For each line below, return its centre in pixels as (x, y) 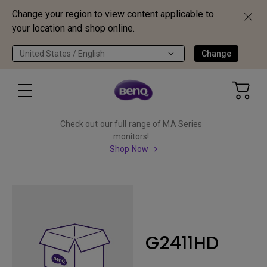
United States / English (62, 54)
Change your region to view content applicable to (113, 14)
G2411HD (182, 243)
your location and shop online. (73, 28)
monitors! (131, 136)
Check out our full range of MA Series (131, 124)
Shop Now (129, 149)
